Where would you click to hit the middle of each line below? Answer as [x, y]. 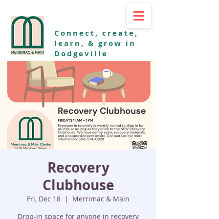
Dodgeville [81, 54]
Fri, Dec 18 [44, 199]
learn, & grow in [95, 43]
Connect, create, [96, 33]
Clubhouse [78, 185]
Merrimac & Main [101, 199]
